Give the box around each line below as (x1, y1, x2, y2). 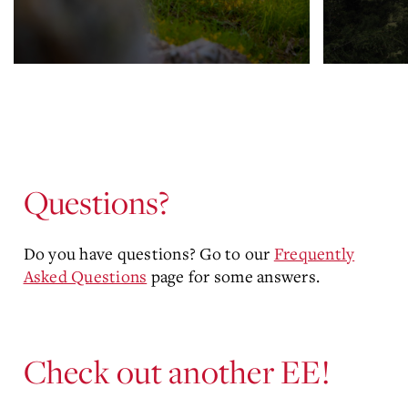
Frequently (273, 241, 355, 264)
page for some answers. (147, 264, 320, 287)
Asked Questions (23, 264, 148, 287)
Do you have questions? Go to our (23, 241, 274, 264)
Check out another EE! (23, 349, 330, 393)
